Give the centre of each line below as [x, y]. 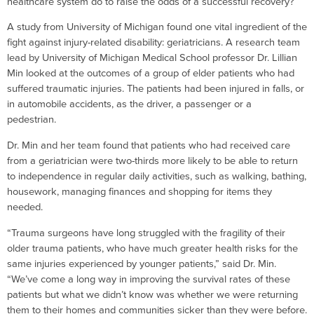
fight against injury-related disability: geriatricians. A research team [153, 42]
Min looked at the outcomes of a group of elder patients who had [151, 73]
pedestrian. [33, 120]
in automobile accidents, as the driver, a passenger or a [129, 104]
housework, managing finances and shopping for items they [139, 192]
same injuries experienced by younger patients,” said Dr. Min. [142, 263]
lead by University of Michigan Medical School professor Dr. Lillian [152, 58]
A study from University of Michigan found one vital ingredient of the [157, 27]
